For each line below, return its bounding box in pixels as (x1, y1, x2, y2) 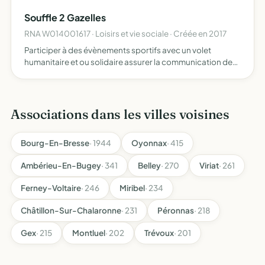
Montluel (72, 228, 105, 238)
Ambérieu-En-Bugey (21, 160, 101, 170)
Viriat (199, 160, 219, 170)
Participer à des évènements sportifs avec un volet (24, 45, 211, 55)
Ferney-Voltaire (21, 183, 81, 193)
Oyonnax (131, 138, 167, 148)
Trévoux (144, 228, 174, 238)
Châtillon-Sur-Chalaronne (21, 205, 121, 215)
